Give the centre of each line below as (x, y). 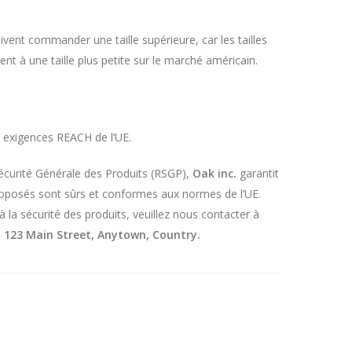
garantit (258, 173)
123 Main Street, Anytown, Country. (102, 235)
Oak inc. (214, 173)
